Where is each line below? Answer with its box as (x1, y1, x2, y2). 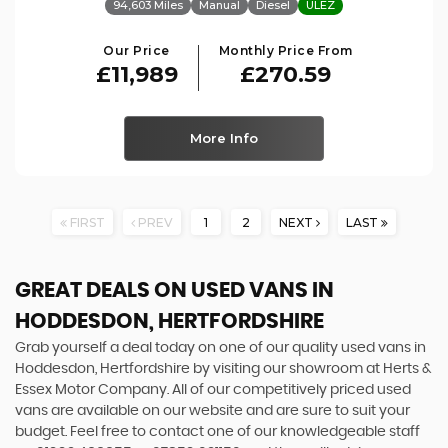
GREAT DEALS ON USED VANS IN (15, 279, 334, 301)
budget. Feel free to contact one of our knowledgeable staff (15, 424, 420, 439)
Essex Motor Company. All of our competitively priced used (15, 382, 411, 397)
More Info (190, 129, 258, 146)
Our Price (103, 42, 170, 58)
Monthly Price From (218, 42, 353, 58)
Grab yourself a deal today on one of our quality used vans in (15, 340, 426, 355)
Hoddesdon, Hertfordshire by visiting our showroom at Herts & (15, 361, 432, 376)
